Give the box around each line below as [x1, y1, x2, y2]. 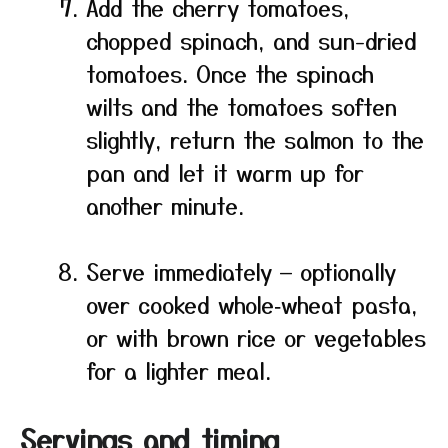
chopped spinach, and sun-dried [86, 24, 417, 56]
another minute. [86, 189, 244, 221]
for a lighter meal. [86, 354, 271, 386]
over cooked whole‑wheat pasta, [86, 288, 418, 320]
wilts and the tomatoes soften [86, 90, 397, 122]
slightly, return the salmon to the [86, 123, 424, 155]
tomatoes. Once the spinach [86, 57, 374, 89]
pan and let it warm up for [86, 156, 364, 188]
